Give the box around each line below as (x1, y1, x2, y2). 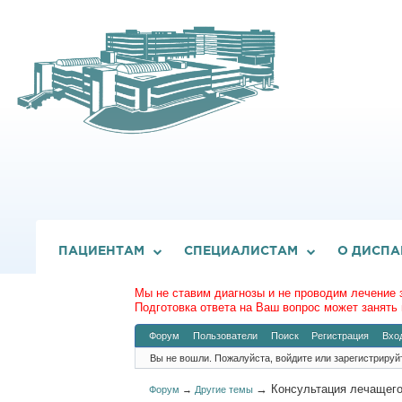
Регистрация (311, 329, 370, 341)
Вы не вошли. (149, 352, 212, 363)
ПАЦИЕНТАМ (58, 245, 144, 257)
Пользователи (192, 329, 258, 341)
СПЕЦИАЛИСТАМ (184, 245, 298, 257)
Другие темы (195, 383, 254, 395)
